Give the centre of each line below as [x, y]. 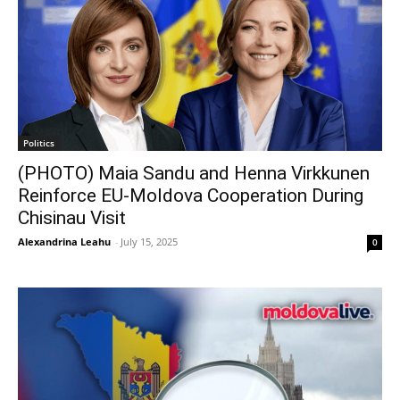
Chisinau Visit [72, 218]
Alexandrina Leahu [64, 242]
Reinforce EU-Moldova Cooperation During [191, 196]
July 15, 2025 [149, 242]
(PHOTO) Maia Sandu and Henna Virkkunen [194, 174]
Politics [39, 143]
